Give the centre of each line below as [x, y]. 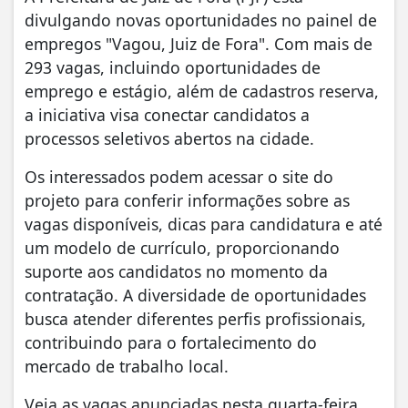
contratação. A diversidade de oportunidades [195, 296]
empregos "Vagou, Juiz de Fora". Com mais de [199, 44]
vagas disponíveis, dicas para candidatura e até [204, 224]
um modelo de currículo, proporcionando [182, 248]
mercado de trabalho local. [127, 367]
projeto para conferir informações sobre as [187, 201]
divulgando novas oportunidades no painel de [201, 20]
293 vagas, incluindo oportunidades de [173, 68]
